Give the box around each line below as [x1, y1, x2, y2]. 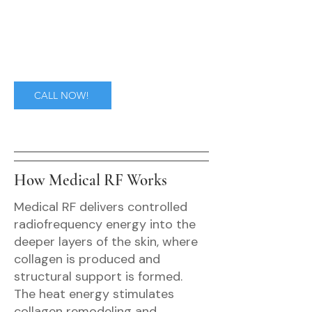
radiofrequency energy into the [14, 216, 196, 233]
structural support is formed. [14, 268, 182, 285]
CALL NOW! [33, 89, 89, 102]
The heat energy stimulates [14, 286, 174, 302]
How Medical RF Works [14, 171, 167, 190]
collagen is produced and [14, 251, 160, 267]
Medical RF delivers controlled [14, 198, 187, 215]
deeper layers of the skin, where [14, 233, 198, 250]
